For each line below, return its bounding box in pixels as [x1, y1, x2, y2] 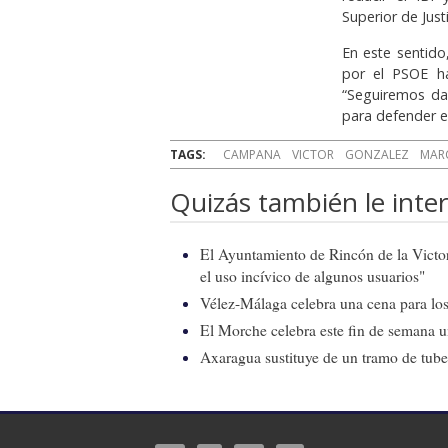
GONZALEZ [345, 145, 409, 163]
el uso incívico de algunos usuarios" [200, 265, 425, 286]
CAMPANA [223, 145, 281, 163]
